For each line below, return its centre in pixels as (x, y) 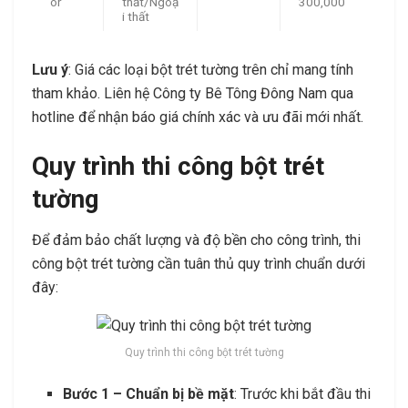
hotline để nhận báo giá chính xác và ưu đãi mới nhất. (198, 117)
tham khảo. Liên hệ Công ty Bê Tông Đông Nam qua (193, 94)
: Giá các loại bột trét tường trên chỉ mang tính (211, 70)
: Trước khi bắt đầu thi (303, 394)
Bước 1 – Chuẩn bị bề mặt (149, 394)
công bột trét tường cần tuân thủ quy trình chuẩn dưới (199, 263)
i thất (136, 17)
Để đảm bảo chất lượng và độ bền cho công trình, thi (196, 240)
